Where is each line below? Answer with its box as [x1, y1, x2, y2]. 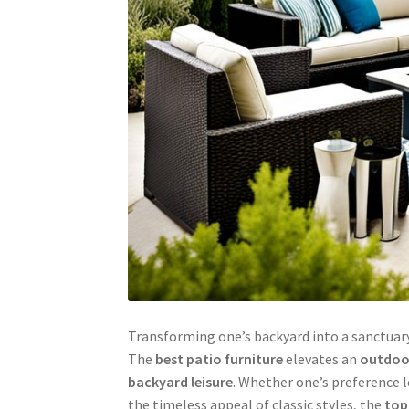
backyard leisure [128, 372, 234, 392]
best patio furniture [155, 350, 284, 369]
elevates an [283, 350, 361, 369]
